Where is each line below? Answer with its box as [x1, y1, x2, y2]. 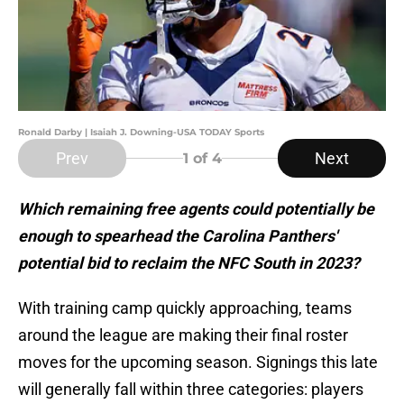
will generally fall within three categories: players [18, 380, 363, 399]
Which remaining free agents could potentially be [18, 199, 374, 219]
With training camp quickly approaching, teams [18, 298, 352, 318]
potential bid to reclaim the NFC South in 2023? [18, 253, 360, 273]
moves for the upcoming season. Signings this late [18, 353, 378, 372]
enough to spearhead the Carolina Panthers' [18, 226, 337, 246]
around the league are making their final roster [18, 326, 348, 345]
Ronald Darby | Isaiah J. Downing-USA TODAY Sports [18, 126, 264, 139]
